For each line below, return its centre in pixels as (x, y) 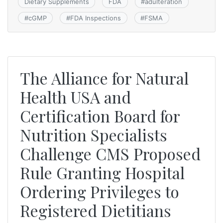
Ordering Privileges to (100, 191)
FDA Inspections (95, 18)
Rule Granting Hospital (102, 172)
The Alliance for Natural (104, 78)
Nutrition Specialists (94, 134)
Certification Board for (100, 115)
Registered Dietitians (96, 210)
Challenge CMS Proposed (110, 153)
